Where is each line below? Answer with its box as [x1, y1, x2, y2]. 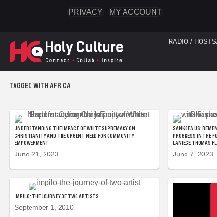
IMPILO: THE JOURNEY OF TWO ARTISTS [15, 193, 99, 199]
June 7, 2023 [173, 150, 213, 158]
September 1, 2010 [15, 203, 74, 211]
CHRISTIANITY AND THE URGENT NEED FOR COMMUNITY [15, 133, 134, 139]
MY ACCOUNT [109, 8, 162, 16]
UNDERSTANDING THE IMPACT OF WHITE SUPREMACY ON [15, 125, 135, 131]
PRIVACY [68, 8, 103, 16]
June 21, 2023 [15, 150, 59, 158]
